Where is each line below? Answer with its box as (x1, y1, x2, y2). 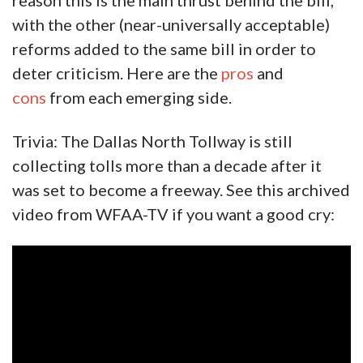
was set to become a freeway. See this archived (12, 180, 350, 200)
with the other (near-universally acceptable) (12, 15, 330, 35)
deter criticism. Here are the (12, 63, 221, 83)
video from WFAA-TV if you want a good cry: (12, 204, 335, 224)
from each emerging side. (46, 88, 232, 108)
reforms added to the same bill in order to (12, 39, 316, 59)
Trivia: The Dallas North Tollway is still (12, 131, 293, 152)
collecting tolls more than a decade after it (12, 156, 322, 176)
